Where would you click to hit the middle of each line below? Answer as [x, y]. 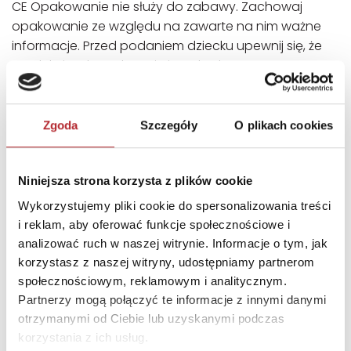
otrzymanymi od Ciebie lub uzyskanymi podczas [151, 318]
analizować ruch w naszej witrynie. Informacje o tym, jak [173, 243]
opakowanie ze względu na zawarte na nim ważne [166, 26]
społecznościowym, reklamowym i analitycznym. [152, 280]
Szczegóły [168, 125]
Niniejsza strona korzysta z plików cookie [136, 181]
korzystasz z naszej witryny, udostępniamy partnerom [166, 262]
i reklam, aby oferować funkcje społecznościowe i [154, 224]
